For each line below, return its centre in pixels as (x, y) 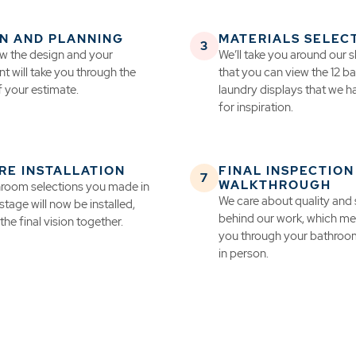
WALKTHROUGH (275, 186)
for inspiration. (256, 108)
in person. (244, 254)
